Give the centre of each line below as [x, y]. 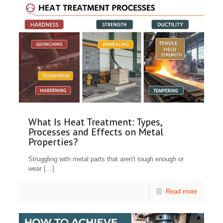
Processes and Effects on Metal [96, 132]
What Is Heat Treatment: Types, [95, 122]
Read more [181, 191]
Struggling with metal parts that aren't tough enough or [106, 159]
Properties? [53, 142]
